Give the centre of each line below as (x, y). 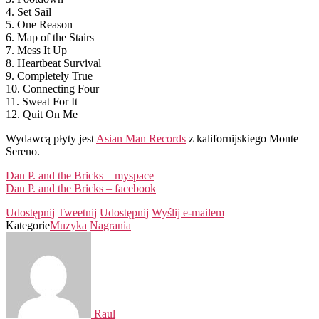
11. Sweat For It (42, 101)
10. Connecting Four (52, 88)
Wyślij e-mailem (188, 212)
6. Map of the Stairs (50, 37)
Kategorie (28, 225)
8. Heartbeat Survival (53, 63)
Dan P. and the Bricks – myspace (80, 175)
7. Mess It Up (36, 50)
